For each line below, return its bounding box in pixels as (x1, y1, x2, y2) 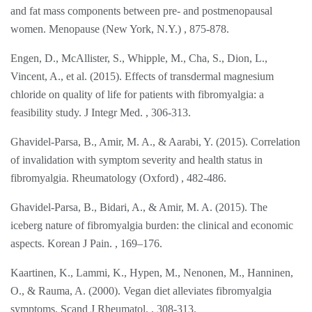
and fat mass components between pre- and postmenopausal (10, 4, 272, 17)
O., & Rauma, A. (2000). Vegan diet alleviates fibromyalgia (10, 284, 272, 297)
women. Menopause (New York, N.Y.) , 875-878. (10, 22, 229, 35)
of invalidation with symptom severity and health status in (10, 153, 263, 166)
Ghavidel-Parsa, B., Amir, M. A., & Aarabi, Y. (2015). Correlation (10, 135, 300, 148)
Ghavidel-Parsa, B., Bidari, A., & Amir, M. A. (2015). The (10, 201, 267, 213)
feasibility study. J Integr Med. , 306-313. (10, 106, 191, 118)
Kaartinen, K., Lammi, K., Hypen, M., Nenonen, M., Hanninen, (10, 266, 293, 279)
